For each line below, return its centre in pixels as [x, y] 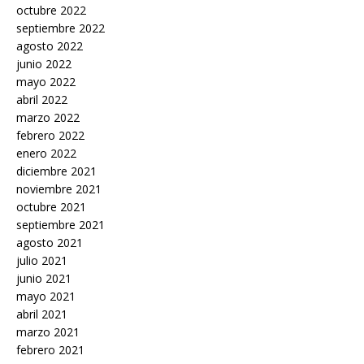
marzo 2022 [48, 117]
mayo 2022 [46, 81]
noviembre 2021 [59, 188]
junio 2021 [44, 278]
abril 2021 [42, 314]
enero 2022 [46, 153]
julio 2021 [42, 260]
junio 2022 [44, 63]
